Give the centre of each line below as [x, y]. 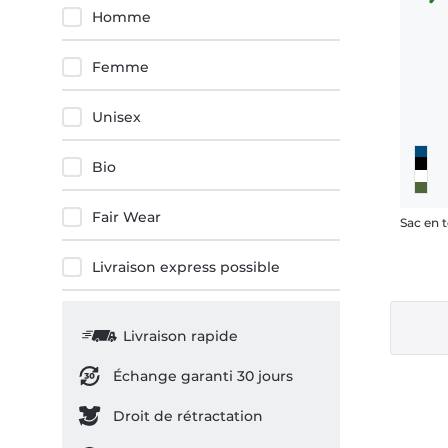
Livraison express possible [186, 267]
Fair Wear [126, 217]
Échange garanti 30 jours [202, 376]
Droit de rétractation [187, 416]
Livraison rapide [180, 336]
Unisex [116, 117]
